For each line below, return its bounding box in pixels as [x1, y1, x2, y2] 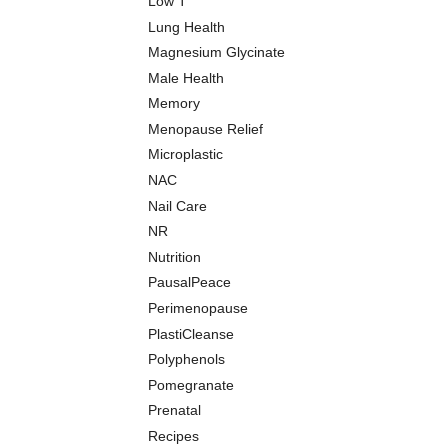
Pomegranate [148, 376, 234, 393]
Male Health [148, 69, 224, 86]
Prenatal [148, 402, 201, 419]
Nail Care [148, 197, 207, 214]
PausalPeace [148, 274, 231, 291]
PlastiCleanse [148, 325, 234, 342]
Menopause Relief [148, 120, 263, 137]
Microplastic [148, 146, 223, 163]
